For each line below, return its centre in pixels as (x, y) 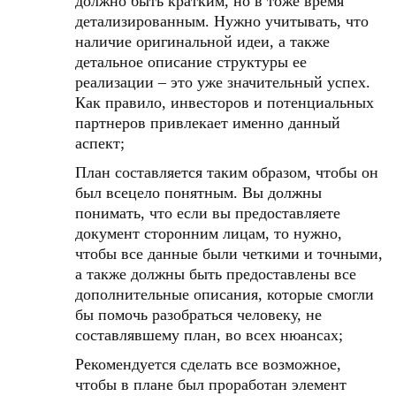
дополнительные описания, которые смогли (225, 294)
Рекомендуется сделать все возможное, (208, 364)
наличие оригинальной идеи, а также (202, 42)
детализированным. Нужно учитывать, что (222, 21)
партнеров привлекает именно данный (208, 123)
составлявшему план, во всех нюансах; (209, 335)
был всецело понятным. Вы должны (198, 193)
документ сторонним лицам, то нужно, (209, 233)
